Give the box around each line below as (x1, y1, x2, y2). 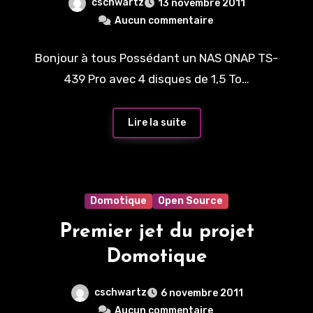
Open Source (158, 194, 223, 207)
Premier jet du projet (59, 221, 254, 242)
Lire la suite (127, 116, 186, 129)
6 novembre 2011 (160, 286, 243, 299)
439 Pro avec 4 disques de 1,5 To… (64, 72, 249, 87)
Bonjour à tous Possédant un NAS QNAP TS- (35, 51, 278, 66)
